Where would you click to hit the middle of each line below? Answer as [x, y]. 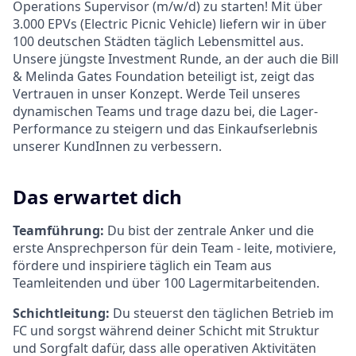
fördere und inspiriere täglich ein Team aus [142, 266]
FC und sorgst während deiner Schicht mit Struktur [166, 331]
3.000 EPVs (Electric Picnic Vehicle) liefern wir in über [170, 24]
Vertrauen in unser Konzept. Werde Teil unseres [157, 94]
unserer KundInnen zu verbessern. [117, 147]
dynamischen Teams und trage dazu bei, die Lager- [165, 112]
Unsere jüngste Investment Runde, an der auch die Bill [176, 59]
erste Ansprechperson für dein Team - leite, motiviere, [174, 248]
